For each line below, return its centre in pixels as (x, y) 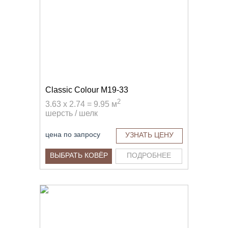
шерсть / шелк (72, 113)
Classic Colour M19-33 (87, 90)
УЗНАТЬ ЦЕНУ (149, 135)
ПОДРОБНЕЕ (149, 155)
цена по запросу (73, 134)
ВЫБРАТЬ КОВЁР (79, 155)
